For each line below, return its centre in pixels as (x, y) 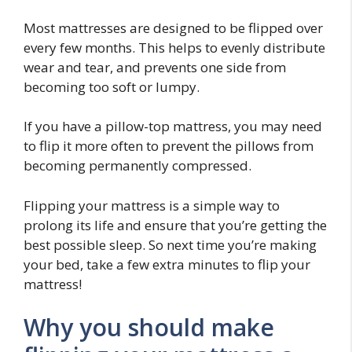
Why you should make (149, 327)
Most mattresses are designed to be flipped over (173, 27)
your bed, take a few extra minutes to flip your (167, 264)
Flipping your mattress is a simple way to (152, 205)
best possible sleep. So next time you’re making (170, 244)
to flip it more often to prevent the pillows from (169, 146)
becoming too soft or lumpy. (112, 86)
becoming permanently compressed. (137, 165)
